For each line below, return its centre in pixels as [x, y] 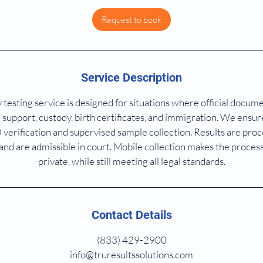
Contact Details [131, 215]
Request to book [131, 20]
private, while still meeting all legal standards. [131, 161]
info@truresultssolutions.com [131, 254]
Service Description [131, 77]
